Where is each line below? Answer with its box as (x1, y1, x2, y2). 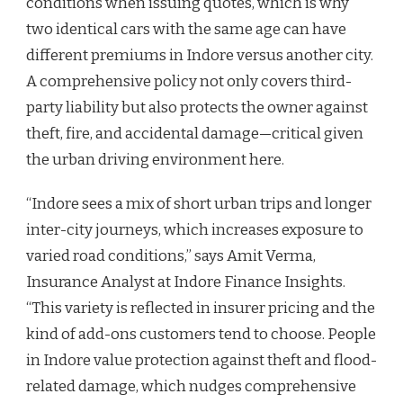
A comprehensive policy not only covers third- (26, 71, 352, 91)
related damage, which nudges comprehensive (26, 376, 356, 396)
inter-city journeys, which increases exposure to (26, 219, 363, 239)
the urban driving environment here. (26, 149, 284, 169)
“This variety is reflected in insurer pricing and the (26, 298, 375, 318)
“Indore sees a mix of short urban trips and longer (26, 193, 372, 213)
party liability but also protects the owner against (26, 97, 368, 117)
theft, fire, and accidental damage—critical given (26, 123, 363, 143)
